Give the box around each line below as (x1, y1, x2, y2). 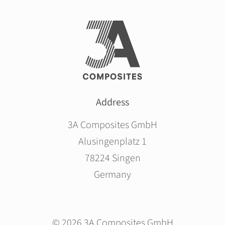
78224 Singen (84, 151, 141, 166)
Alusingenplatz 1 (78, 135, 147, 149)
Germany (94, 168, 131, 182)
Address (96, 95, 129, 110)
